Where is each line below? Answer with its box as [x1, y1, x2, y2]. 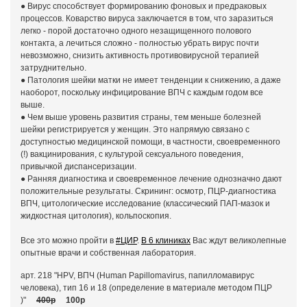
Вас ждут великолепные [191, 236, 286, 245]
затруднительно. [21, 63, 86, 73]
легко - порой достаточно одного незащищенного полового [21, 26, 251, 36]
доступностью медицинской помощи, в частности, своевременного [21, 137, 280, 147]
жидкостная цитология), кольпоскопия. [21, 211, 171, 221]
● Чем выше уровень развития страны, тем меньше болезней [21, 112, 261, 122]
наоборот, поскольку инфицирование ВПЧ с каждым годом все [21, 88, 263, 97]
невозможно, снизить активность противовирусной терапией [21, 51, 259, 60]
